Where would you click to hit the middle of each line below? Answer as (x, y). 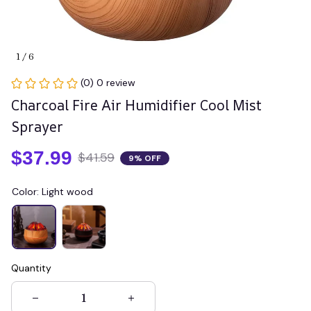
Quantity (31, 268)
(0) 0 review (108, 83)
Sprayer (37, 127)
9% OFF (145, 158)
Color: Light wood (52, 192)
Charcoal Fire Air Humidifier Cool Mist (136, 105)
